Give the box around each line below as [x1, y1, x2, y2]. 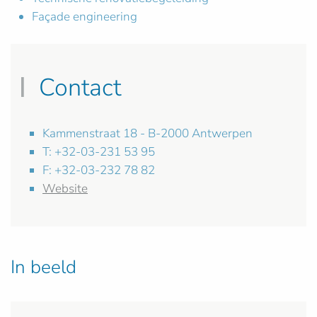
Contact [32, 71, 121, 105]
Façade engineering [32, 8, 137, 25]
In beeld [11, 255, 76, 280]
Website [42, 180, 88, 197]
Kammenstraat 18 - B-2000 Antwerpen [42, 125, 253, 142]
